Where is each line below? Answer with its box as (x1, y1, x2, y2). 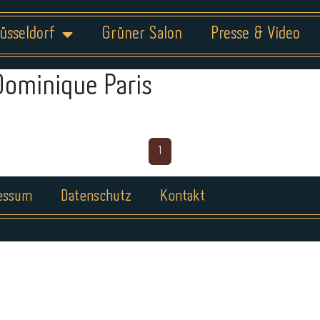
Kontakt (159, 189, 205, 204)
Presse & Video (210, 26, 300, 41)
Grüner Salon (101, 26, 182, 41)
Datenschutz (60, 189, 131, 204)
